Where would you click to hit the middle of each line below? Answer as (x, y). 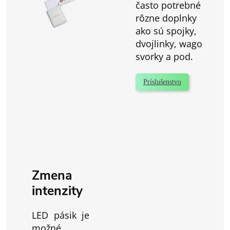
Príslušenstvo (162, 82)
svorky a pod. (164, 57)
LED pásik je (61, 215)
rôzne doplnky (166, 18)
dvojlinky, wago (169, 44)
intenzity (57, 191)
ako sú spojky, (166, 31)
